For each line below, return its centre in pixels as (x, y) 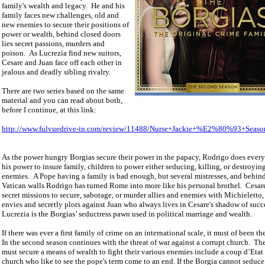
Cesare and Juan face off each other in (62, 62)
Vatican (14, 185)
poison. (14, 53)
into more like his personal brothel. (186, 185)
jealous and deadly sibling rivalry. (56, 72)
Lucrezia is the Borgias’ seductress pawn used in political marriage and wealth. (127, 214)
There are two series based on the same (63, 91)
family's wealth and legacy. (46, 6)
